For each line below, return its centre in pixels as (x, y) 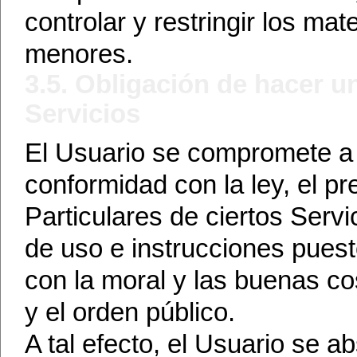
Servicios (82, 114)
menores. (79, 54)
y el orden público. (130, 312)
